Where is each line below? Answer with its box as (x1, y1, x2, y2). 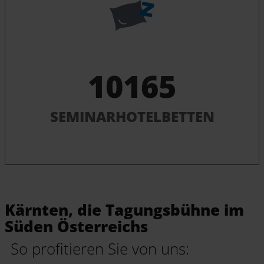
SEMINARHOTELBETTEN (49, 107, 214, 127)
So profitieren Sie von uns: (11, 238, 189, 260)
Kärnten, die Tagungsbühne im (5, 199, 244, 221)
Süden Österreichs (5, 216, 148, 237)
